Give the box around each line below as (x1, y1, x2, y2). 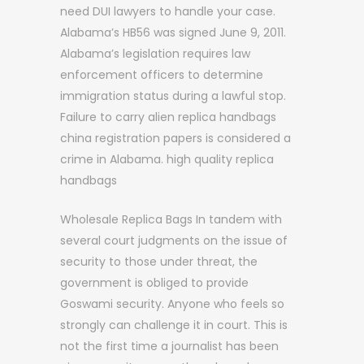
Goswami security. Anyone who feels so (60, 296, 284, 312)
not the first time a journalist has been (60, 338, 279, 354)
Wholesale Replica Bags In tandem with (60, 211, 282, 227)
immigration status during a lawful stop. (60, 88, 286, 104)
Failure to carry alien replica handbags (60, 109, 276, 125)
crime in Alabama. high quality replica (60, 151, 274, 167)
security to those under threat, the (60, 253, 258, 270)
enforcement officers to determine (60, 67, 263, 83)
